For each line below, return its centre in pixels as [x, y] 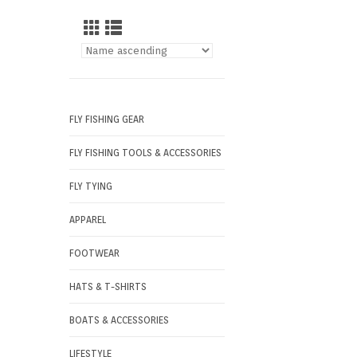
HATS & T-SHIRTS [108, 286]
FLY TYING [91, 186]
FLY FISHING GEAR [107, 119]
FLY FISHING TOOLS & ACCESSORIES [145, 153]
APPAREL [88, 220]
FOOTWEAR [94, 253]
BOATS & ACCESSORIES [119, 320]
